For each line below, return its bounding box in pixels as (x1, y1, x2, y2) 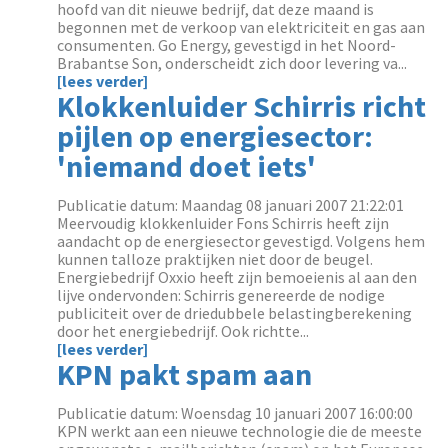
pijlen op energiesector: (57, 117, 374, 155)
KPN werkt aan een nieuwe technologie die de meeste (57, 421, 423, 441)
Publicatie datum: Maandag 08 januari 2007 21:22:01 (57, 195, 405, 215)
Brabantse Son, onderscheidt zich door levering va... (57, 53, 408, 73)
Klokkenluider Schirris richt (57, 87, 427, 125)
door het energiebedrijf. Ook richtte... (57, 321, 310, 341)
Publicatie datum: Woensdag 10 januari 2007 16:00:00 (57, 403, 414, 423)
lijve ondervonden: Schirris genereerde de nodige (57, 285, 386, 305)
